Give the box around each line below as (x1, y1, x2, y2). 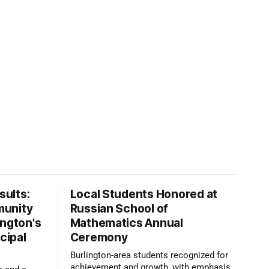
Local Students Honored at (70, 187, 217, 202)
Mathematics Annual (70, 216, 183, 231)
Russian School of (70, 202, 169, 216)
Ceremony (70, 231, 128, 245)
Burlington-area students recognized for (70, 250, 228, 261)
